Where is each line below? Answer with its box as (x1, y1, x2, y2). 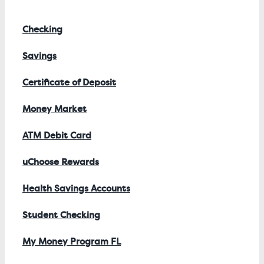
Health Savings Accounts (22, 182, 130, 195)
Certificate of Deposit (22, 76, 116, 89)
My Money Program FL (22, 235, 121, 248)
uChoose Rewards (22, 156, 99, 169)
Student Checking (22, 209, 100, 222)
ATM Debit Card (22, 129, 91, 142)
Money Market (22, 103, 87, 115)
